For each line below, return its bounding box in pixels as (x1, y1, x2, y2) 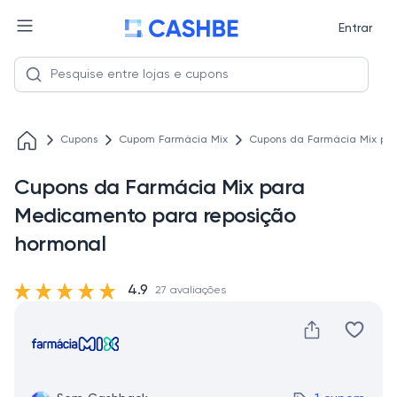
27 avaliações (155, 285, 226, 296)
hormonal (14, 234, 106, 255)
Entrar (338, 22, 372, 35)
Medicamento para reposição (14, 206, 296, 227)
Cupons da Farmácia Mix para (14, 177, 305, 198)
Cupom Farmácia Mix (119, 135, 228, 145)
